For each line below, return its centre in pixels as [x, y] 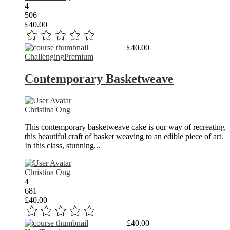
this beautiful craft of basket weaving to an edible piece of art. [124, 136]
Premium [79, 57]
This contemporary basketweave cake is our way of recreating [125, 127]
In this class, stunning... [62, 145]
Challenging [44, 57]
